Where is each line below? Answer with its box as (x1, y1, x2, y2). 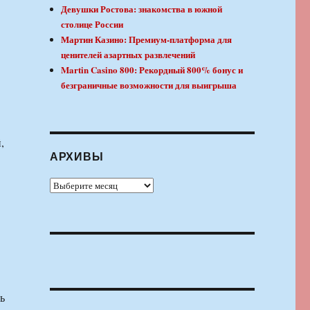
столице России (61, 17, 124, 31)
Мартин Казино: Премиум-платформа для (61, 33, 232, 46)
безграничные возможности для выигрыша (61, 78, 237, 92)
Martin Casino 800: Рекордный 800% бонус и (61, 63, 244, 77)
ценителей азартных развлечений (61, 48, 196, 62)
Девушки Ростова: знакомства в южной (61, 2, 223, 16)
